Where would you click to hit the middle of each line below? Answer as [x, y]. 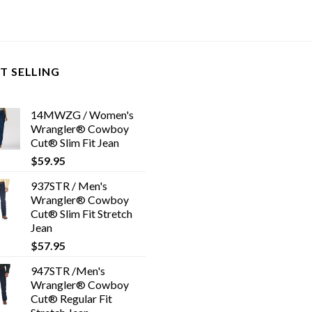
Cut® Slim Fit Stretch [81, 213]
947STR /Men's [68, 270]
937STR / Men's [69, 185]
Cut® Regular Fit [71, 298]
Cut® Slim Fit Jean [75, 142]
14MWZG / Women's [82, 114]
